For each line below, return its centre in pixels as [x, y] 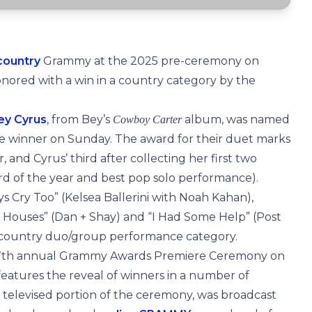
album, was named [236, 119]
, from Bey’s [80, 119]
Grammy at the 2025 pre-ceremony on [150, 61]
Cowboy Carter [147, 119]
